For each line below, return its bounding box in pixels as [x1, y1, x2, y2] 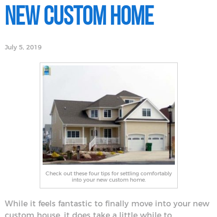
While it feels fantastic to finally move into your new [5, 200, 209, 208]
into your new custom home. [71, 177, 146, 183]
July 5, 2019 [5, 45, 42, 51]
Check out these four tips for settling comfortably [45, 170, 172, 176]
